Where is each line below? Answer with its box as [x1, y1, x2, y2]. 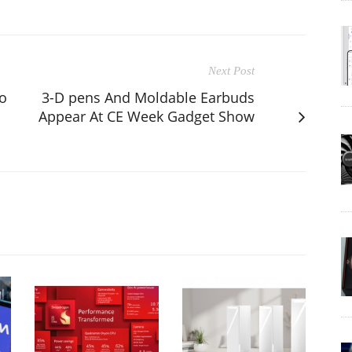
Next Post [208, 64, 255, 77]
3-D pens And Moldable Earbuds [42, 87, 255, 107]
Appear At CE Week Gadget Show [38, 106, 255, 126]
